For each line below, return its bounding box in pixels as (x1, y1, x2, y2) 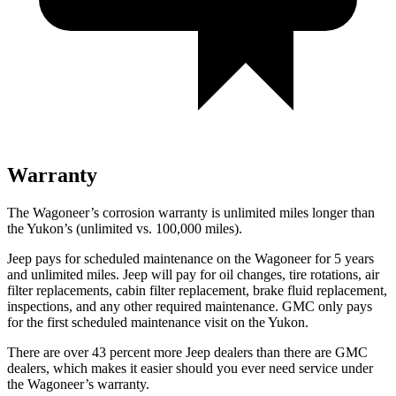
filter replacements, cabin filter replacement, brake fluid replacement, (7, 282, 387, 298)
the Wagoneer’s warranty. (7, 376, 149, 392)
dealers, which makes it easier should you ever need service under (7, 360, 373, 376)
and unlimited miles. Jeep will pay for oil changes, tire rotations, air (7, 266, 379, 282)
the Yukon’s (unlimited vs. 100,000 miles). (7, 220, 242, 236)
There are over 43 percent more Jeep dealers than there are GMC (7, 344, 368, 360)
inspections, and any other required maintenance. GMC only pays (7, 298, 372, 314)
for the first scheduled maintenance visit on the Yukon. (7, 314, 308, 330)
